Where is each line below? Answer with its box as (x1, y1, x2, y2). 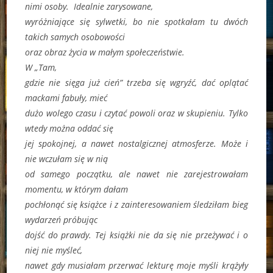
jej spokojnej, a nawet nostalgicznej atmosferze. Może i (25, 137, 248, 149)
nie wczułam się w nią (25, 152, 108, 165)
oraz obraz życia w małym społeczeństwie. (25, 46, 185, 58)
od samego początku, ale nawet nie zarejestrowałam (25, 168, 248, 180)
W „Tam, (25, 61, 57, 73)
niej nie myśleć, (25, 244, 83, 256)
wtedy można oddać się (25, 122, 114, 134)
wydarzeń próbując (25, 213, 98, 225)
